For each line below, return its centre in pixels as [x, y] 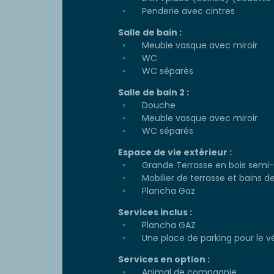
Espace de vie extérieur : [175, 153]
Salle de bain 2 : [154, 93]
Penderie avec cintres [187, 11]
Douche [157, 106]
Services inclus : [155, 213]
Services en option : [164, 260]
